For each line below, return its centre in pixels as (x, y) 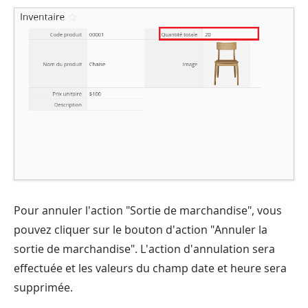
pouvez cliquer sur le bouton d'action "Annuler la (141, 229)
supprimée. (43, 287)
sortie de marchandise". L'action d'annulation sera (144, 249)
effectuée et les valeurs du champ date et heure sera (150, 268)
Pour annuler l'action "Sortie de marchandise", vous (148, 210)
